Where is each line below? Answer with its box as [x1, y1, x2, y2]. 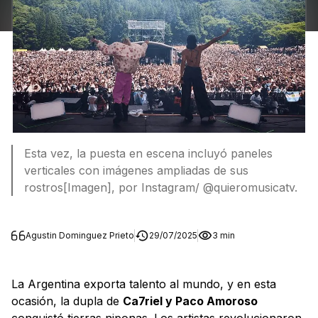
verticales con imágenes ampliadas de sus [24, 163, 248, 177]
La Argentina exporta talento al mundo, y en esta [11, 276, 276, 291]
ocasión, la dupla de [11, 293, 123, 308]
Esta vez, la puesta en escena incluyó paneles [24, 146, 273, 160]
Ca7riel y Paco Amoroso [123, 293, 258, 308]
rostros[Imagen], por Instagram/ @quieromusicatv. [24, 180, 297, 194]
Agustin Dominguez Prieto [26, 229, 134, 241]
